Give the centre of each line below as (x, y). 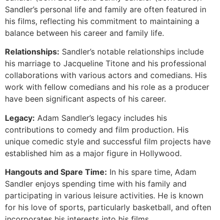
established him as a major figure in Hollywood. (93, 153)
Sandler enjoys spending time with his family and (96, 184)
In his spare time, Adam (152, 172)
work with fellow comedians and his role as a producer (107, 87)
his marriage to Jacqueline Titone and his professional (106, 64)
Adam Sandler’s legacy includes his (101, 118)
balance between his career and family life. (84, 33)
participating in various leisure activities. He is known (104, 196)
